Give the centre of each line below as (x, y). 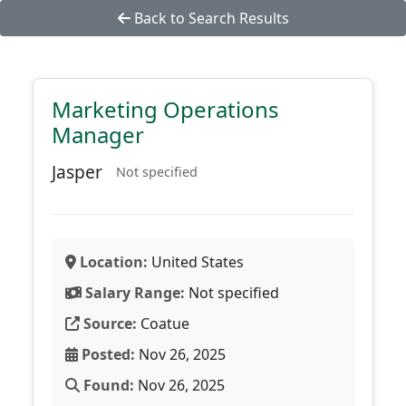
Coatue (163, 324)
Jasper (77, 172)
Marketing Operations (165, 109)
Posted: (106, 354)
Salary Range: (133, 293)
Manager (98, 135)
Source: (108, 324)
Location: (112, 262)
